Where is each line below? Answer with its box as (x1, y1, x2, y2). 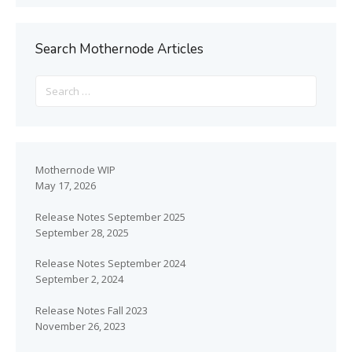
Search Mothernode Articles (35, 40, 203, 58)
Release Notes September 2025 (35, 209, 185, 224)
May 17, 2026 (35, 178, 96, 192)
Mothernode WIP (35, 163, 115, 177)
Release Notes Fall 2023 (35, 302, 148, 317)
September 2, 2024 (35, 272, 123, 286)
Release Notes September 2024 (35, 256, 185, 270)
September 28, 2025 (35, 225, 129, 240)
